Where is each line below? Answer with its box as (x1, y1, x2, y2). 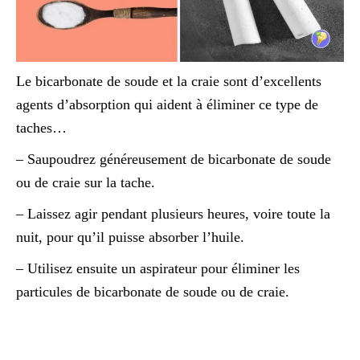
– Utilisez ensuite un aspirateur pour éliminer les (16, 260, 300, 277)
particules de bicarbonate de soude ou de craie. (16, 284, 289, 301)
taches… (16, 120, 67, 137)
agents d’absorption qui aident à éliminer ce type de (16, 96, 318, 113)
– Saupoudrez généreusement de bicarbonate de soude (16, 151, 331, 168)
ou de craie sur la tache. (16, 174, 155, 191)
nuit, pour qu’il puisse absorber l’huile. (16, 229, 244, 246)
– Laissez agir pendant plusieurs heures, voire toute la (16, 206, 330, 223)
